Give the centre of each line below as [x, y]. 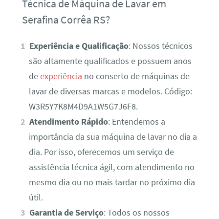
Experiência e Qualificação [79, 46]
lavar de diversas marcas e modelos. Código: [110, 92]
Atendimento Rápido [69, 122]
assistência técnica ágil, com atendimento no [111, 167]
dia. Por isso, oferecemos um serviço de [101, 152]
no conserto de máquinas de [136, 77]
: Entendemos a [137, 122]
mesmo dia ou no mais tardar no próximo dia [112, 183]
